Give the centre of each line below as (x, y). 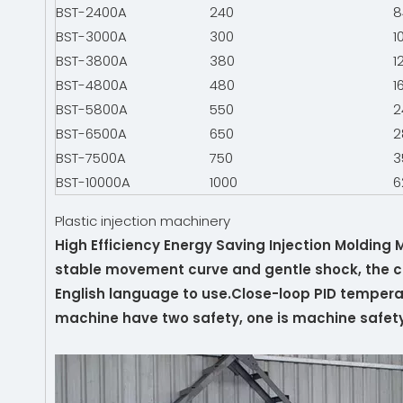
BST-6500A (91, 134)
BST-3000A (91, 36)
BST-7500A (91, 158)
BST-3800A (92, 61)
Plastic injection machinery (146, 221)
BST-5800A (92, 109)
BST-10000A (93, 182)
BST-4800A (92, 85)
